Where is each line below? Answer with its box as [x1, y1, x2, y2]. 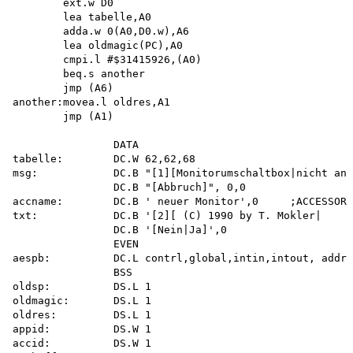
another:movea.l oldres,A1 [13, 95, 176, 108]
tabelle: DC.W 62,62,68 [13, 152, 195, 165]
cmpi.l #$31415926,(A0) [13, 53, 208, 65]
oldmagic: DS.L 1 [13, 294, 151, 307]
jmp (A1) [13, 110, 113, 122]
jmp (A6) [13, 81, 120, 94]
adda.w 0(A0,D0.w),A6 [13, 24, 195, 37]
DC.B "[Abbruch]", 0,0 [13, 180, 252, 193]
